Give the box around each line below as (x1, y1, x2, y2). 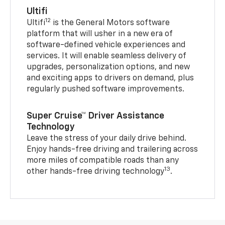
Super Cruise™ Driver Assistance (27, 111, 165, 121)
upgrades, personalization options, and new (27, 63, 190, 71)
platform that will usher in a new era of (27, 30, 173, 38)
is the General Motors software (51, 19, 170, 27)
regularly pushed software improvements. (27, 85, 185, 93)
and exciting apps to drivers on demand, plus (27, 74, 194, 82)
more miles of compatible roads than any (27, 156, 179, 165)
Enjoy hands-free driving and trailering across (27, 145, 198, 154)
